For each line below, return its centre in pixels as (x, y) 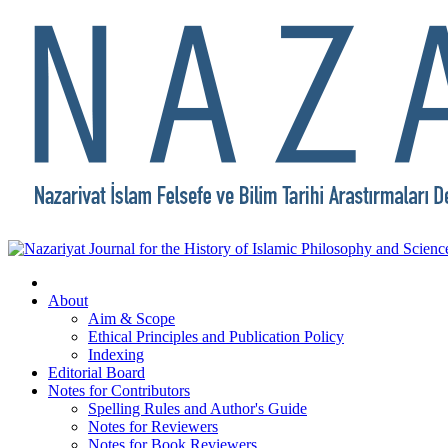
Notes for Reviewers (153, 426)
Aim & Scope (131, 318)
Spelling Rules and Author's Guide (197, 408)
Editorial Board (96, 372)
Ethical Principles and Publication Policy (216, 336)
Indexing (116, 354)
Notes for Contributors (119, 390)
